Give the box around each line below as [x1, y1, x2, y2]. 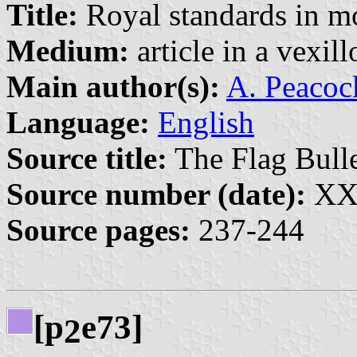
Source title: [6, 141, 167, 176]
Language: [6, 105, 150, 140]
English [158, 105, 254, 140]
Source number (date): [6, 177, 306, 212]
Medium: [6, 33, 129, 69]
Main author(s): [6, 69, 220, 104]
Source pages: [6, 213, 190, 248]
